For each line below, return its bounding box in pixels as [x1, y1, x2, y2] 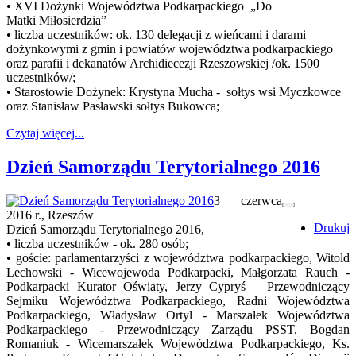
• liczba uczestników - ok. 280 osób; [6, 237, 188, 251]
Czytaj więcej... [6, 126, 84, 141]
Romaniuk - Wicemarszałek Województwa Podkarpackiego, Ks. [6, 337, 350, 351]
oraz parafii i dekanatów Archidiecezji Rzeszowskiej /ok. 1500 [6, 56, 319, 71]
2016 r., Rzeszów [6, 208, 94, 222]
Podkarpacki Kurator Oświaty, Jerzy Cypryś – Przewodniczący [6, 280, 350, 294]
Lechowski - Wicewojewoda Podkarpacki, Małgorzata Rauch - [6, 265, 350, 280]
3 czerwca [214, 194, 282, 208]
